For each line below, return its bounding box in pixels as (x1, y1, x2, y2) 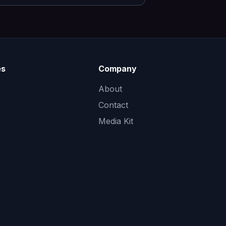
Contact (98, 100, 129, 110)
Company (98, 64, 137, 74)
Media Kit (98, 116, 134, 126)
